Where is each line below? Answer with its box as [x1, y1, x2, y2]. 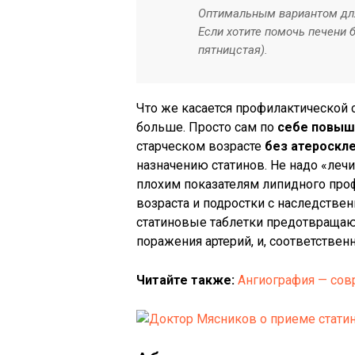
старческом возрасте [136, 139, 265, 154]
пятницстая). [198, 43, 268, 57]
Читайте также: [136, 273, 235, 288]
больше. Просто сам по [136, 120, 277, 135]
